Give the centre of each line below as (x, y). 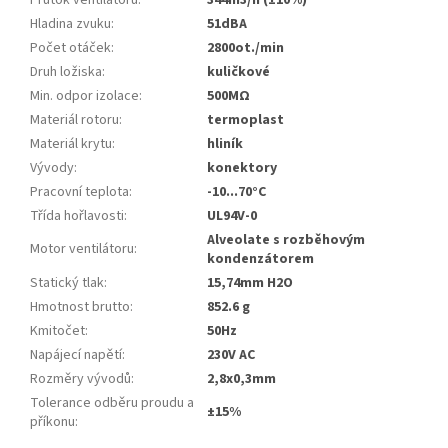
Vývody (52, 168)
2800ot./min (245, 48)
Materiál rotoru (74, 120)
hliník (225, 144)
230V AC (231, 355)
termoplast (245, 120)
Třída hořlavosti (77, 216)
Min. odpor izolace (84, 96)
